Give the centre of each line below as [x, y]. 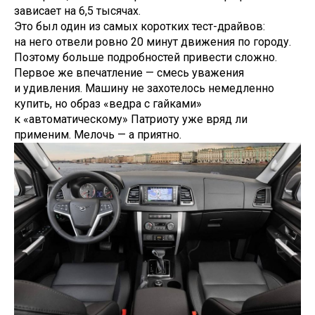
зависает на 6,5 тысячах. [77, 11]
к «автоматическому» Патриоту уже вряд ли [131, 119]
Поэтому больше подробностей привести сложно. [146, 57]
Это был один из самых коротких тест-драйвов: [140, 26]
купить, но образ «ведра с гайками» [108, 104]
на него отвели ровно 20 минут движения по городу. [153, 42]
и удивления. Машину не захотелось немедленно [144, 88]
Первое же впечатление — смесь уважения [129, 73]
